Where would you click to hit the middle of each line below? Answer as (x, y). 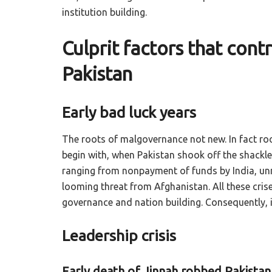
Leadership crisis (119, 235)
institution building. (106, 12)
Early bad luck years (129, 113)
